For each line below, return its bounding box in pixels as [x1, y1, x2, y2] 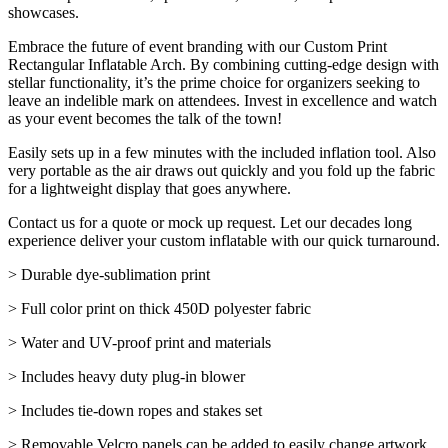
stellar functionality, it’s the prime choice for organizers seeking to [8, 73, 420, 91]
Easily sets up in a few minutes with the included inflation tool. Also [8, 143, 436, 161]
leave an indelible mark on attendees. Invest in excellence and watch [8, 91, 437, 109]
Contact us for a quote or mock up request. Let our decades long [8, 213, 412, 231]
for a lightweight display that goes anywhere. [8, 179, 291, 197]
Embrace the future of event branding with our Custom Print [8, 37, 387, 55]
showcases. [8, 3, 79, 21]
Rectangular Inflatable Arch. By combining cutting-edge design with [8, 55, 439, 73]
